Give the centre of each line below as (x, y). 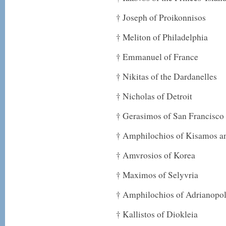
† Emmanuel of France (157, 57)
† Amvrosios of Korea (156, 155)
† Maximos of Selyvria (157, 175)
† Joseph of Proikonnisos (161, 17)
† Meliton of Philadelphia (162, 37)
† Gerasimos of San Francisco (170, 116)
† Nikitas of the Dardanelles (166, 76)
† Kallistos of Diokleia (157, 214)
